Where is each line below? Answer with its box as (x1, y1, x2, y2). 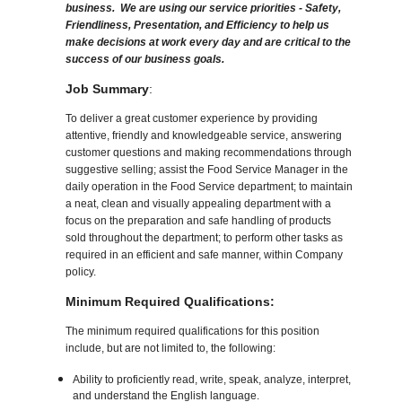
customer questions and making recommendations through (66, 146, 353, 160)
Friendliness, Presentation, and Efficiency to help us (66, 19, 330, 32)
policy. (66, 266, 97, 279)
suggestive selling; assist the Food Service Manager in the (66, 163, 349, 177)
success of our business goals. (66, 53, 225, 66)
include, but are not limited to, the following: (66, 342, 276, 355)
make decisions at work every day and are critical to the (66, 36, 352, 49)
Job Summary (66, 82, 150, 97)
